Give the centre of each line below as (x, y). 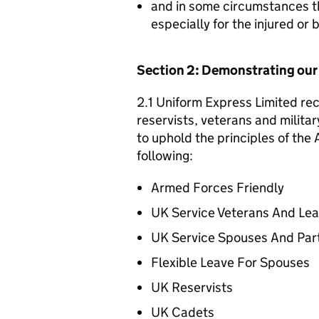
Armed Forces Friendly (218, 187)
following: (165, 155)
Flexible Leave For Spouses (230, 262)
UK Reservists (192, 287)
